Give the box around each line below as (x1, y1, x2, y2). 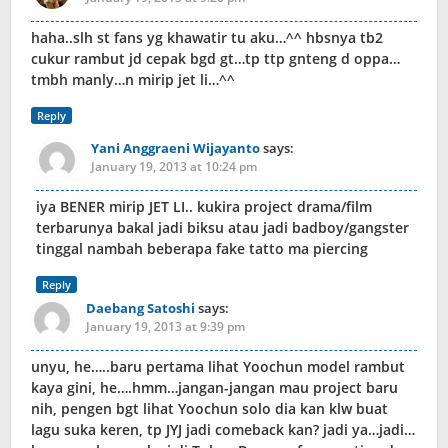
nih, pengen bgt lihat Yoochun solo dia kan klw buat (31, 399, 388, 419)
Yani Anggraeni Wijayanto (91, 139, 260, 158)
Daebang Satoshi (86, 299, 195, 318)
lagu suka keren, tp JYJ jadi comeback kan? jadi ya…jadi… (31, 420, 415, 440)
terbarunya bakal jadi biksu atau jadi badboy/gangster (36, 218, 409, 238)
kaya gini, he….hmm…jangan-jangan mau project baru (31, 378, 398, 398)
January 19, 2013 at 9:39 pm (86, 318, 245, 336)
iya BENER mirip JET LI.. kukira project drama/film (36, 197, 372, 217)
